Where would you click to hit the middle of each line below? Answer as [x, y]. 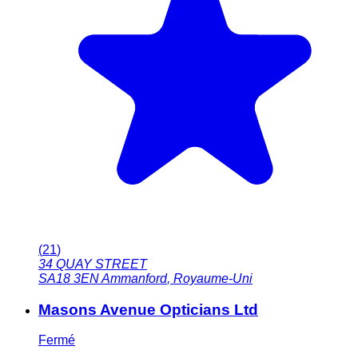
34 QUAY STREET [93, 264]
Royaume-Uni [213, 278]
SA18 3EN [69, 278]
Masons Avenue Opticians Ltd [148, 309]
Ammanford [134, 278]
